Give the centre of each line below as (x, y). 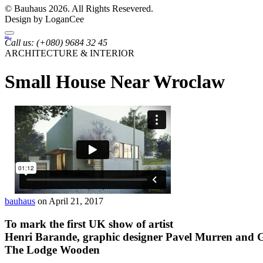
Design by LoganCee (44, 19)
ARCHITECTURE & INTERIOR (70, 53)
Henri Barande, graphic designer (85, 237)
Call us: (21, 43)
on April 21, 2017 (69, 201)
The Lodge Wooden (52, 249)
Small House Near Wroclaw (115, 82)
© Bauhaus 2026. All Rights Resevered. (79, 9)
